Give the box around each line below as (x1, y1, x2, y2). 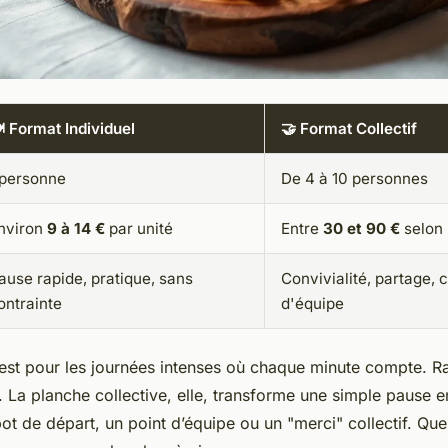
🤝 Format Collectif (281, 119, 417, 139)
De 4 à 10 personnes (281, 169, 428, 189)
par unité (105, 219, 173, 239)
